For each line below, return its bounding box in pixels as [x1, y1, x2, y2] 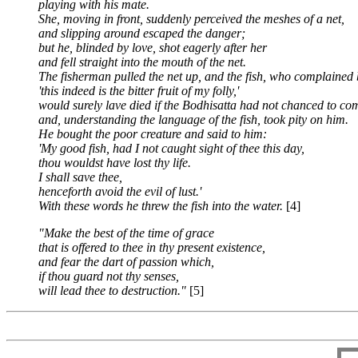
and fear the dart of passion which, [38, 255, 214, 268]
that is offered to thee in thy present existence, [38, 241, 265, 254]
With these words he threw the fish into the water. [38, 199, 283, 213]
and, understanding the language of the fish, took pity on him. [38, 113, 348, 126]
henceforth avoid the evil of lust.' [38, 185, 201, 198]
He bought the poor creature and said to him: [38, 127, 267, 141]
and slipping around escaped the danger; [38, 26, 245, 40]
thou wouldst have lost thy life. [38, 156, 191, 169]
